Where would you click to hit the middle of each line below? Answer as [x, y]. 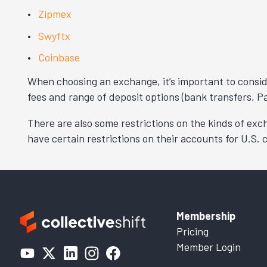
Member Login [209, 247]
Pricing [193, 232]
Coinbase [59, 58]
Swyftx [54, 35]
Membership [206, 216]
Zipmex [55, 13]
